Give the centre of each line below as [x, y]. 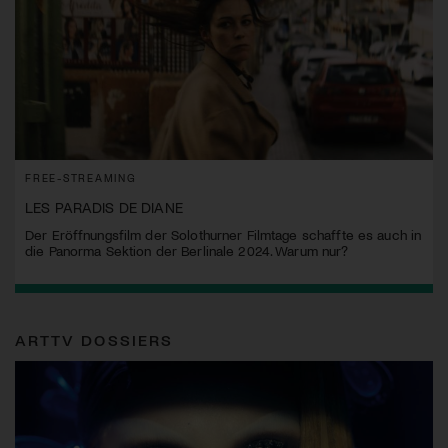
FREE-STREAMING [81, 177]
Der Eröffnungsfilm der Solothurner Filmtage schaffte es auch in [223, 234]
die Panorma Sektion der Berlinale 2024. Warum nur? [187, 250]
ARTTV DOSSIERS [94, 339]
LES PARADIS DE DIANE [104, 206]
